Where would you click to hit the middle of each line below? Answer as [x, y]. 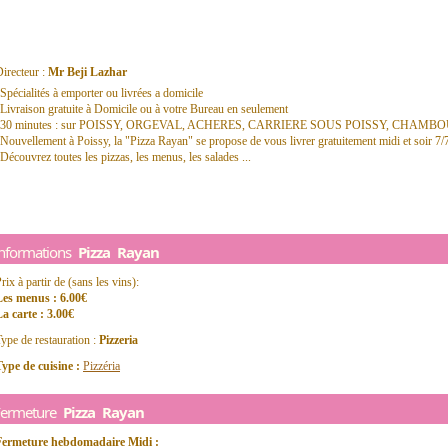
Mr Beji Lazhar [87, 72]
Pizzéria [101, 366]
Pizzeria [118, 340]
